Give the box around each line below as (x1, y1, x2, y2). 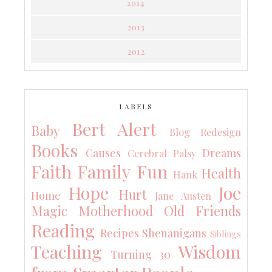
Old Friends (164, 202, 241, 220)
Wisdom (178, 240, 241, 263)
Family (77, 160, 131, 183)
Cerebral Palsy (127, 146, 196, 160)
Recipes (100, 226, 139, 241)
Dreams (202, 146, 241, 161)
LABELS (119, 101, 153, 112)
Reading (31, 219, 95, 242)
